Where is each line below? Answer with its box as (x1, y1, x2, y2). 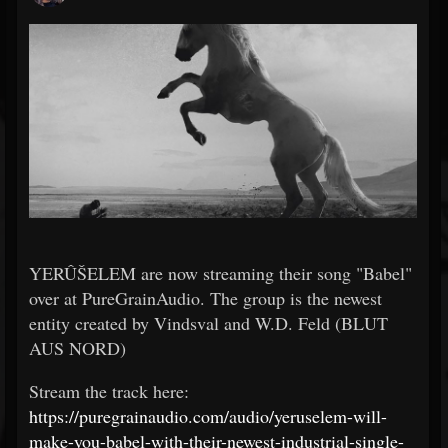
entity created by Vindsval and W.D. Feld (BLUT (29, 311, 388, 335)
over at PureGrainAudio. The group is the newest (29, 286, 382, 310)
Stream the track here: (29, 379, 189, 403)
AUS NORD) (29, 336, 126, 360)
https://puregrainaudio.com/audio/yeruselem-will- (29, 404, 387, 428)
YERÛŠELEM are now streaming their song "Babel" (29, 261, 412, 285)
